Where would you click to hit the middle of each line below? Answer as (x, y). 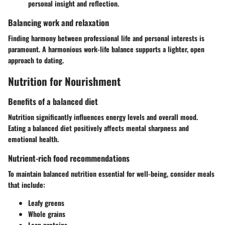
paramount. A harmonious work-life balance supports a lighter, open (106, 49)
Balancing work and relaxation (59, 22)
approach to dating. (36, 60)
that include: (27, 185)
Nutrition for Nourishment (64, 81)
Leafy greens (46, 203)
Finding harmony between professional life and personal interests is (106, 38)
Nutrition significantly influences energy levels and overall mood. (103, 117)
